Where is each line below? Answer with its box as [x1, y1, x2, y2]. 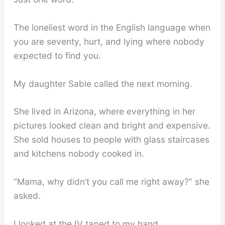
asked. [13, 190, 41, 201]
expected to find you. [13, 50, 101, 61]
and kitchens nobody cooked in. [13, 148, 144, 159]
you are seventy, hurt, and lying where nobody [13, 36, 204, 47]
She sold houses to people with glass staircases [13, 134, 209, 145]
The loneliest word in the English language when [13, 22, 210, 33]
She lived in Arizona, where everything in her [13, 106, 195, 117]
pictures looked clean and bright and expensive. [13, 120, 210, 131]
